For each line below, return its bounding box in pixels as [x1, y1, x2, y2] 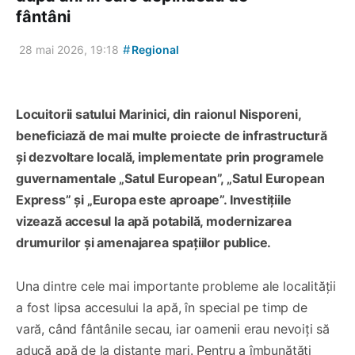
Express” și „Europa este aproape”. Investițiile [16, 192, 292, 208]
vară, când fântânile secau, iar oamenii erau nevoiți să [16, 321, 330, 338]
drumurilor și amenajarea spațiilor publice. [16, 235, 272, 251]
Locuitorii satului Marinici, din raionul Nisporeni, [16, 106, 301, 123]
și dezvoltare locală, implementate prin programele [16, 149, 325, 166]
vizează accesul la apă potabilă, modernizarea [16, 213, 292, 230]
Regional [129, 43, 179, 57]
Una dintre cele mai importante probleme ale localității [16, 278, 337, 295]
